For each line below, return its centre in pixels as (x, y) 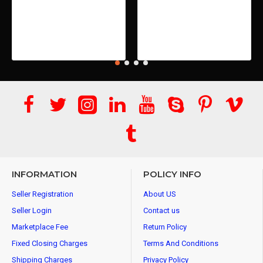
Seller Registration (43, 194)
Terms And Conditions (181, 243)
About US (160, 194)
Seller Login (32, 210)
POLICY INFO (172, 174)
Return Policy (165, 227)
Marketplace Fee (40, 227)
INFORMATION (44, 174)
